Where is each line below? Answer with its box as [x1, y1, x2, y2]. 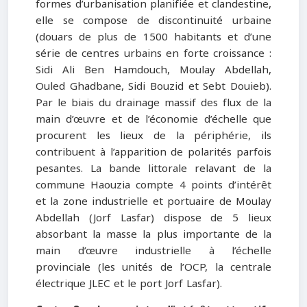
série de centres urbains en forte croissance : [36, 43, 271, 63]
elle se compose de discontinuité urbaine [36, 10, 271, 30]
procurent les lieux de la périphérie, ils [36, 125, 271, 145]
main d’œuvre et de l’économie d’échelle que [36, 109, 271, 129]
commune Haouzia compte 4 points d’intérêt [36, 175, 271, 195]
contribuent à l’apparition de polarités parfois [36, 142, 271, 162]
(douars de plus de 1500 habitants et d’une [36, 27, 271, 47]
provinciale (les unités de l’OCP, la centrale [36, 257, 271, 277]
